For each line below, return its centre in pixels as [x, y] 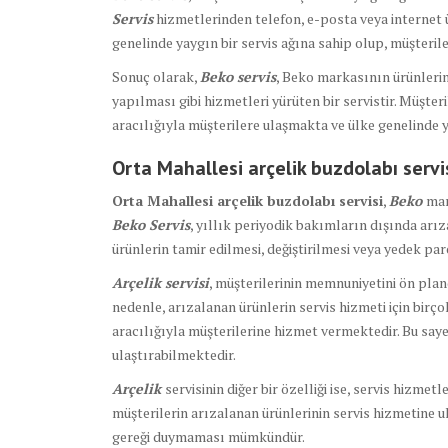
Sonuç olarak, [156, 77]
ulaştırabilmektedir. [174, 355]
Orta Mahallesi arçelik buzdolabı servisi [247, 201]
